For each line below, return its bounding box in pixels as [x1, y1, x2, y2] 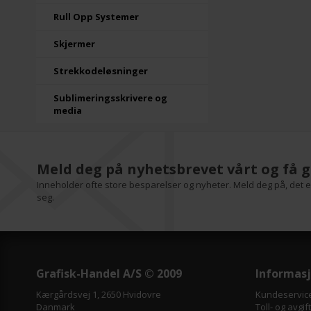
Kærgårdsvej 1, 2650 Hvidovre [36, 288, 162, 301]
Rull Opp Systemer [53, 10, 139, 23]
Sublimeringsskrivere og [53, 92, 167, 104]
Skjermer [53, 37, 95, 50]
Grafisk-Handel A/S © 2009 [36, 266, 183, 281]
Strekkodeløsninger [53, 65, 148, 77]
